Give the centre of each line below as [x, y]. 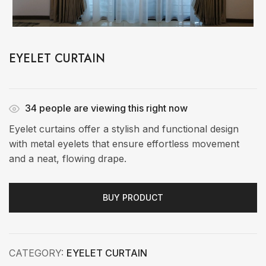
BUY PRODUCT [133, 197]
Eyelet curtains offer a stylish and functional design [124, 129]
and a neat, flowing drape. [68, 159]
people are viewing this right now [112, 108]
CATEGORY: [38, 253]
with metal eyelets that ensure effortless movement [124, 144]
